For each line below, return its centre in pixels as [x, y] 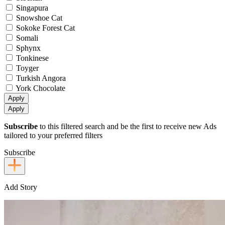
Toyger [26, 68]
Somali [26, 38]
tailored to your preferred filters [53, 135]
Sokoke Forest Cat [44, 28]
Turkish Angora [40, 78]
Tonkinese [31, 58]
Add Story [21, 187]
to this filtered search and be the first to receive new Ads [127, 126]
